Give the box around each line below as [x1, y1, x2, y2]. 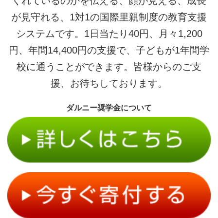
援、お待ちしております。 [51, 77, 167, 89]
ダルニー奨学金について [66, 103, 152, 112]
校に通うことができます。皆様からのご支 [17, 61, 201, 72]
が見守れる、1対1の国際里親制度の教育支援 [11, 11, 207, 22]
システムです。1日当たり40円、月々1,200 [16, 28, 202, 39]
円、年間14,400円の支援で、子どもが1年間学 [9, 44, 209, 55]
